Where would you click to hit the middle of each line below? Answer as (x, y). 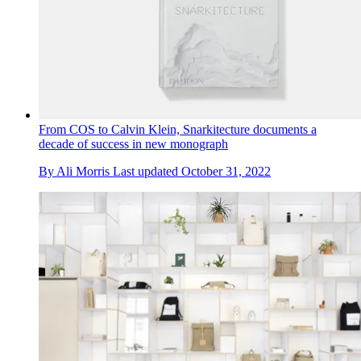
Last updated (147, 172)
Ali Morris (83, 172)
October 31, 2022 (226, 172)
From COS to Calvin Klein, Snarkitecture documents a (178, 130)
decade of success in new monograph (133, 144)
